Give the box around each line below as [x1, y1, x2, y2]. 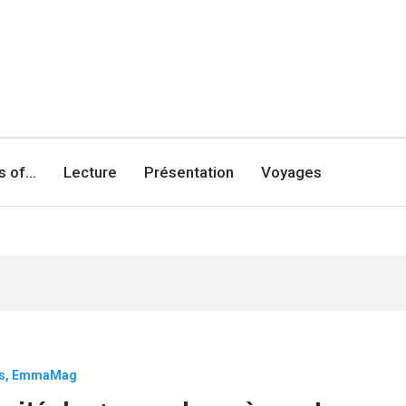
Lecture [63, 162, 118, 181]
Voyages [261, 162, 323, 181]
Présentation [144, 162, 235, 181]
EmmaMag [11, 367, 77, 382]
